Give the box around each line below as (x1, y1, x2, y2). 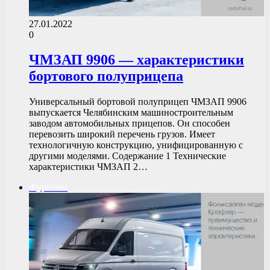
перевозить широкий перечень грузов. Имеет (29, 129, 215, 140)
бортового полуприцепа (29, 68, 183, 84)
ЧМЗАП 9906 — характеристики (29, 52, 244, 68)
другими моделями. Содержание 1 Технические (29, 151, 226, 162)
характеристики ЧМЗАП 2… (29, 162, 148, 172)
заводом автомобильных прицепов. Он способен (29, 118, 230, 129)
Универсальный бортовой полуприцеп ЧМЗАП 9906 (29, 96, 246, 107)
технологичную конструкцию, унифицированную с (29, 140, 243, 151)
